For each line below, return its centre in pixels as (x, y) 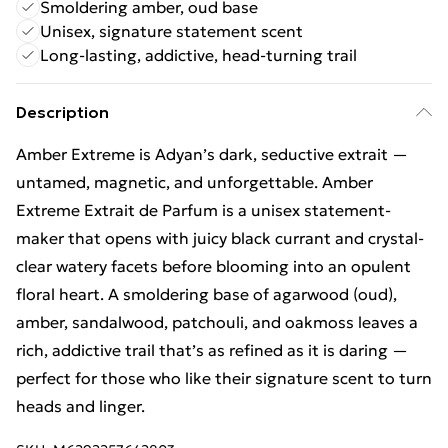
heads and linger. (80, 406)
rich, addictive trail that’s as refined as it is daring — (212, 350)
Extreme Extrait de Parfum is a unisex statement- (203, 210)
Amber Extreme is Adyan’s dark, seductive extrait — (212, 154)
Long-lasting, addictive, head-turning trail (198, 55)
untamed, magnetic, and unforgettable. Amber (194, 182)
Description (62, 112)
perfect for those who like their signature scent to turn (224, 378)
